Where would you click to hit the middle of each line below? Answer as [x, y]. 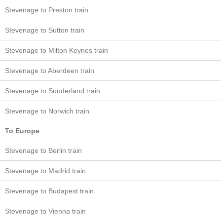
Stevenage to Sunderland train [53, 91]
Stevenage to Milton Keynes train [56, 51]
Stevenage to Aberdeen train [50, 71]
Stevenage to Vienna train [45, 211]
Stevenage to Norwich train [47, 111]
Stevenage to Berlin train [43, 151]
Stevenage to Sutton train [45, 30]
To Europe [22, 131]
